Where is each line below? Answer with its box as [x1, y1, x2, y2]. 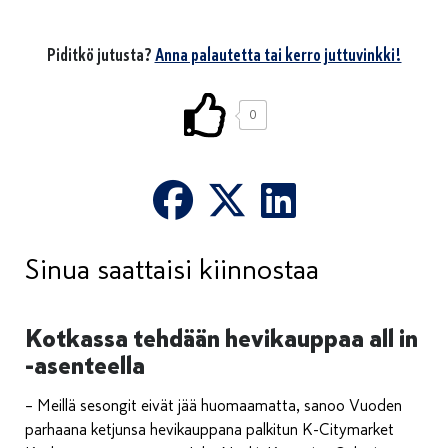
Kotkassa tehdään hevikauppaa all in [25, 322, 418, 354]
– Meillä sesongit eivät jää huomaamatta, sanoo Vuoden [25, 395, 402, 416]
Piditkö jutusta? [46, 43, 155, 66]
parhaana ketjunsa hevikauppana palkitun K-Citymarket [25, 419, 394, 440]
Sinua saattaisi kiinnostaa [25, 252, 319, 287]
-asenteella [25, 349, 145, 381]
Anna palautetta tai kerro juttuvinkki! [154, 43, 402, 66]
